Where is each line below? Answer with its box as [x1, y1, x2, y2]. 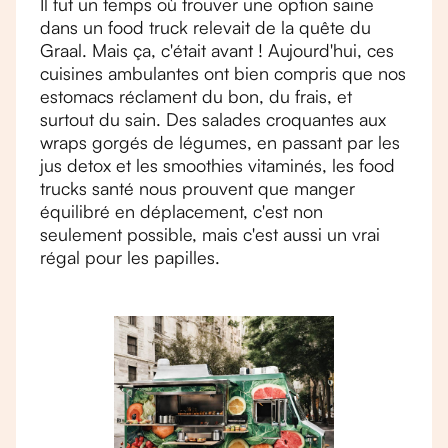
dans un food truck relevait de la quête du [40, 16, 371, 38]
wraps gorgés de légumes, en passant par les [40, 131, 400, 153]
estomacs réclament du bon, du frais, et [40, 85, 352, 107]
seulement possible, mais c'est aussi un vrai [40, 223, 380, 245]
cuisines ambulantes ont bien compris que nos [40, 62, 406, 84]
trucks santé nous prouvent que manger [40, 177, 355, 199]
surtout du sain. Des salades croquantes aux [40, 108, 386, 130]
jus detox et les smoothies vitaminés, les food [40, 154, 395, 176]
